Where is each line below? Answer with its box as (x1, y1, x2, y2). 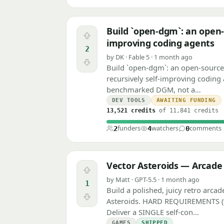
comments (189, 123, 221, 133)
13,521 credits (106, 107, 155, 114)
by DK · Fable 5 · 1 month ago (106, 52, 192, 62)
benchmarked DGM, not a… (106, 84, 201, 95)
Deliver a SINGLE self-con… (106, 207, 199, 217)
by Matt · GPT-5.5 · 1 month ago (106, 175, 199, 184)
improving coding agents (106, 37, 214, 49)
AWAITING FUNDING (156, 97, 216, 104)
